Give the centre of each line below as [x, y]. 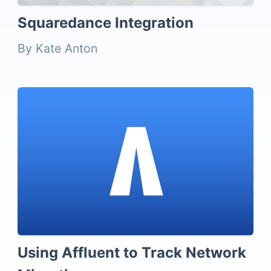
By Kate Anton [58, 48]
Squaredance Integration [106, 22]
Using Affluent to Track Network [132, 252]
